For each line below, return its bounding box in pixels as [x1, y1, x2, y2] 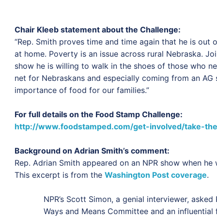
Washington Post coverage [105, 170, 207, 180]
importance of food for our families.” [15, 85, 149, 95]
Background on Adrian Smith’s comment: [15, 145, 170, 155]
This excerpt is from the [15, 170, 105, 180]
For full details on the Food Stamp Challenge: [15, 109, 183, 119]
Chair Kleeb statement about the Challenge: [15, 24, 181, 34]
